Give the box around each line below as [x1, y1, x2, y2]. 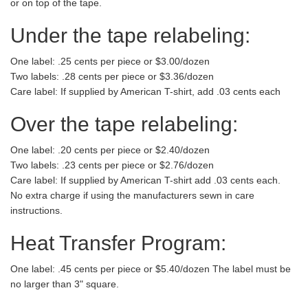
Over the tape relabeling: [10, 113, 238, 135]
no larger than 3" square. [10, 278, 119, 289]
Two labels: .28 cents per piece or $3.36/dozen [10, 71, 214, 82]
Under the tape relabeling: [10, 24, 250, 47]
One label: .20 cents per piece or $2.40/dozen [10, 144, 210, 155]
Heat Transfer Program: [10, 232, 226, 254]
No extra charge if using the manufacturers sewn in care [10, 190, 254, 201]
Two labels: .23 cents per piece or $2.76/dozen [10, 159, 214, 170]
